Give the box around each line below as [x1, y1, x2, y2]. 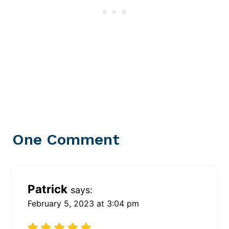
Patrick [28, 181, 67, 196]
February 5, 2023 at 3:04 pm [28, 198, 139, 209]
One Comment [12, 130, 120, 148]
